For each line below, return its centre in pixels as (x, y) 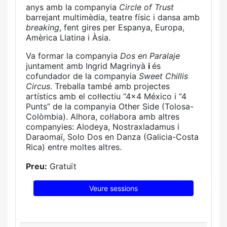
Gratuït (62, 166)
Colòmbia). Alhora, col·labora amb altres (103, 117)
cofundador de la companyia (82, 76)
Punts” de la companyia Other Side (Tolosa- (110, 106)
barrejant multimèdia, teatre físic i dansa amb (113, 17)
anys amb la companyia (72, 7)
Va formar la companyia (73, 56)
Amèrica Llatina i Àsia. (68, 37)
